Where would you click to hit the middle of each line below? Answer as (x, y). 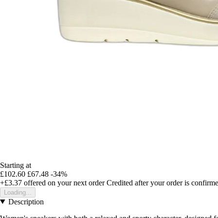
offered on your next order (63, 182)
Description (26, 201)
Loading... (18, 192)
